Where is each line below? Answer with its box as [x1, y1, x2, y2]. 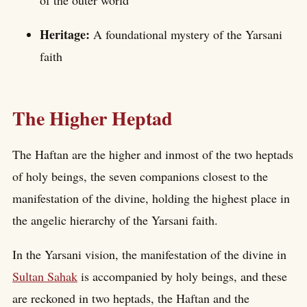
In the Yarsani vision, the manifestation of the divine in [12, 245, 286, 262]
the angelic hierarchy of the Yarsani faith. [12, 211, 218, 228]
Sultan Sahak [12, 267, 77, 284]
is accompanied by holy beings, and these [77, 267, 287, 284]
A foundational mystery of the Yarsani [93, 26, 282, 43]
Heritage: [40, 25, 93, 44]
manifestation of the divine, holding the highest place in [12, 189, 290, 206]
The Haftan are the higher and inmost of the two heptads [12, 145, 293, 162]
